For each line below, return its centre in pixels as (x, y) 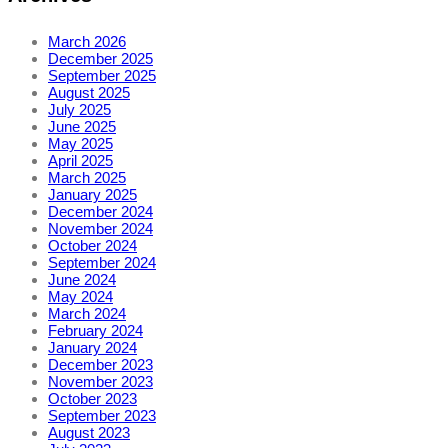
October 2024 (92, 246)
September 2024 (102, 263)
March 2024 (87, 314)
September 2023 (102, 416)
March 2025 (87, 178)
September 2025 (102, 76)
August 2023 (89, 433)
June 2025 (82, 127)
